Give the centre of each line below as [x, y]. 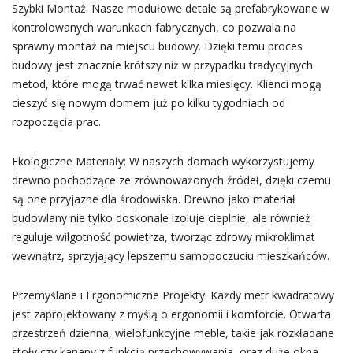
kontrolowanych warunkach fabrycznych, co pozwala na [154, 27]
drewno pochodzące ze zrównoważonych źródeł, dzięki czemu [171, 180]
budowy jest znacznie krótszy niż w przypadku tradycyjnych [162, 65]
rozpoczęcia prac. [56, 122]
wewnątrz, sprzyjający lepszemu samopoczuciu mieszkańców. [170, 256]
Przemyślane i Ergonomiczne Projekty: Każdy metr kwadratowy [173, 295]
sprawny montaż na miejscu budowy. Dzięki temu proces [157, 46]
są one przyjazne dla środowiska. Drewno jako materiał [153, 199]
